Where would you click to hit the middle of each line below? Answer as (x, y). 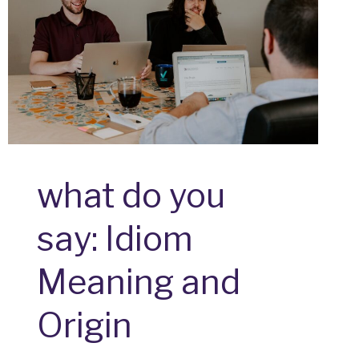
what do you (131, 196)
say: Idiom (115, 239)
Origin (85, 325)
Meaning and (139, 282)
